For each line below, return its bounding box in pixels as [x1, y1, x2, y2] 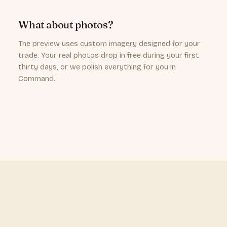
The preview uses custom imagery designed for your [18, 40, 200, 48]
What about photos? [18, 18, 113, 31]
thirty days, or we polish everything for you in [18, 63, 176, 71]
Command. [18, 74, 55, 83]
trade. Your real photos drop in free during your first [18, 51, 199, 60]
